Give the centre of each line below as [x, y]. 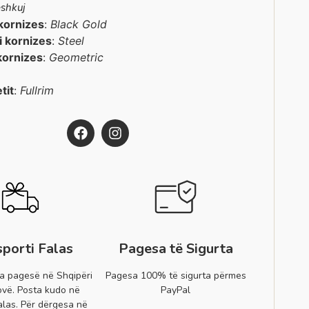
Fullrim [37, 90]
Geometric [77, 57]
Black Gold [79, 24]
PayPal [176, 290]
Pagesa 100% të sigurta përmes [176, 276]
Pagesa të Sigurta [176, 249]
